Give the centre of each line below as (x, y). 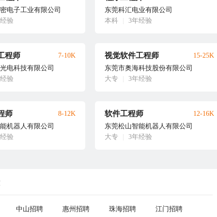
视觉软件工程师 (132, 55)
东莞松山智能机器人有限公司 (149, 126)
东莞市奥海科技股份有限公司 (149, 68)
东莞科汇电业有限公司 (139, 10)
